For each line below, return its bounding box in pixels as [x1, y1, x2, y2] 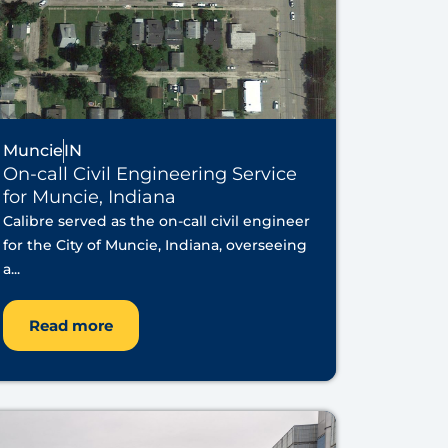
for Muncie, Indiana [2, 186, 176, 209]
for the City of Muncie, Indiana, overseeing [2, 236, 307, 255]
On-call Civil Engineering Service [2, 163, 297, 186]
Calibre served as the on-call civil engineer [2, 212, 310, 231]
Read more [28, 316, 113, 336]
